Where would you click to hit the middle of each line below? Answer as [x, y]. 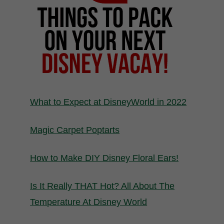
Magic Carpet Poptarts [75, 130]
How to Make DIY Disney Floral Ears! [104, 158]
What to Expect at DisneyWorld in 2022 [108, 102]
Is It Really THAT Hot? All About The [102, 186]
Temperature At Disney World [89, 202]
